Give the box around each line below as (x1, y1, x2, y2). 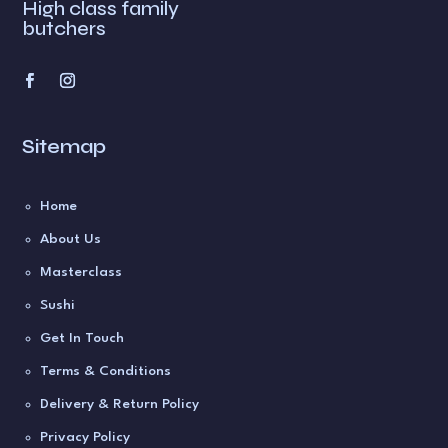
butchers (22, 15, 107, 41)
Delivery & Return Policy (40, 396, 200, 411)
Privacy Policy (40, 429, 131, 444)
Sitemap (22, 133, 107, 159)
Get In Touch (40, 330, 125, 345)
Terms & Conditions (40, 363, 172, 378)
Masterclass (40, 264, 123, 279)
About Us (40, 231, 102, 246)
